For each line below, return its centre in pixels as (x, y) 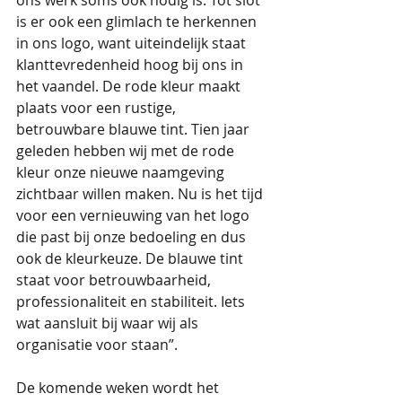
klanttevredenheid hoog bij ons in (131, 65)
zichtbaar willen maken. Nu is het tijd (141, 194)
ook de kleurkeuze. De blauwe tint (131, 259)
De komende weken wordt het (119, 388)
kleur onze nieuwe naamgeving (122, 173)
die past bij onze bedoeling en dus (133, 237)
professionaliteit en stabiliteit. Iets (132, 302)
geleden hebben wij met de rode (127, 151)
